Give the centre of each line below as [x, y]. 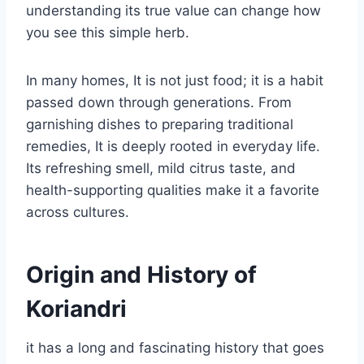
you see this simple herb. [108, 32]
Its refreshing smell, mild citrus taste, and [161, 168]
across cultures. [78, 212]
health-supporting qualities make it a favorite [173, 190]
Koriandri [76, 308]
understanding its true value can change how [173, 10]
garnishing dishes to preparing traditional [160, 124]
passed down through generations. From [159, 102]
